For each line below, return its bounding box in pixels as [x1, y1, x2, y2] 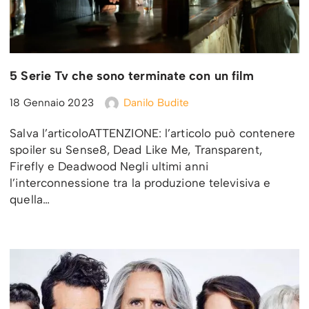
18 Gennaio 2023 [10, 95, 94, 109]
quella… [10, 192, 54, 206]
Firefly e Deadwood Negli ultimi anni [10, 159, 208, 173]
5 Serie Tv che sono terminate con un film [10, 68, 255, 83]
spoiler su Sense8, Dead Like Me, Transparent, [10, 142, 262, 157]
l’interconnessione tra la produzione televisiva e [10, 175, 271, 190]
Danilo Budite [123, 95, 190, 109]
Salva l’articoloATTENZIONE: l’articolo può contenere [10, 126, 296, 140]
